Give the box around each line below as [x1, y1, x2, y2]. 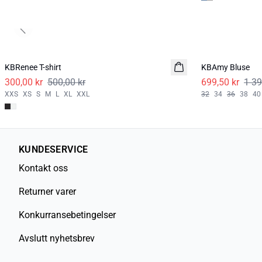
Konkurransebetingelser [19, 209, 116, 221]
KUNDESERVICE [19, 144, 88, 156]
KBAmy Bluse [201, 63, 250, 73]
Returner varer [19, 186, 76, 198]
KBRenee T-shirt [5, 63, 61, 73]
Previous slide [22, 28, 75, 38]
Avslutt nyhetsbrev [19, 233, 95, 244]
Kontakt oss [19, 163, 68, 174]
